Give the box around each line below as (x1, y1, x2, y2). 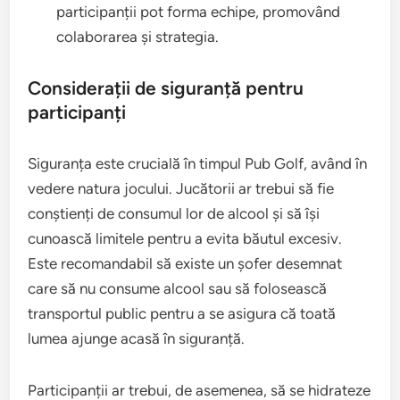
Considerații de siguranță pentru (28, 77, 304, 99)
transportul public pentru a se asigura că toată (28, 304, 337, 322)
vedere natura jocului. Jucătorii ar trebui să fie (28, 179, 335, 197)
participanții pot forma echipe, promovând (56, 3, 341, 21)
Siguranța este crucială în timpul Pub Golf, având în (28, 154, 368, 172)
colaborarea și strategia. (56, 28, 220, 46)
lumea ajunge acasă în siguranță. (28, 329, 246, 347)
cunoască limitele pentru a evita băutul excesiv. (28, 229, 343, 247)
